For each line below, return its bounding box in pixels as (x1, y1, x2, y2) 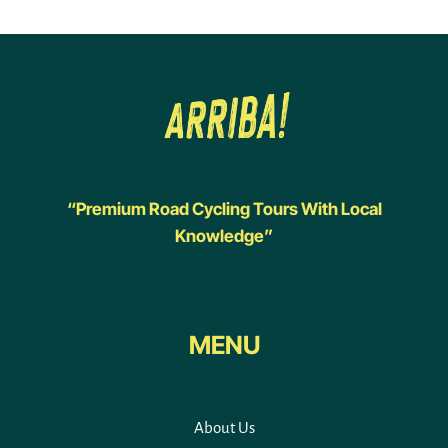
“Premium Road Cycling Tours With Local (66, 198, 382, 219)
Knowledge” (175, 225, 273, 246)
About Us (193, 419, 255, 437)
